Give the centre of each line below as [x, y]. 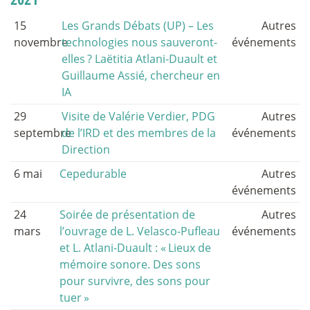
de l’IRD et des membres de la [139, 133]
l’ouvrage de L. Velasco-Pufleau [140, 231]
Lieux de [190, 248]
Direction [86, 150]
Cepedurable [93, 174]
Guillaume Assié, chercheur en [141, 76]
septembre [43, 133]
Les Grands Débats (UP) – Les [138, 26]
